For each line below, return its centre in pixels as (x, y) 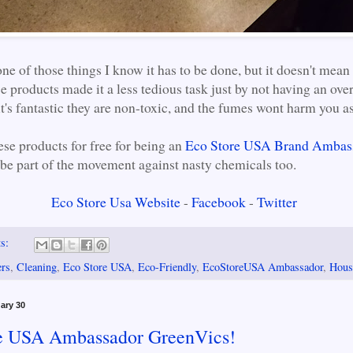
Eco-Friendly (167, 266)
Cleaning (37, 266)
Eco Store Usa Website (116, 202)
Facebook (219, 202)
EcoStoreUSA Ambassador (263, 266)
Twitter (277, 202)
